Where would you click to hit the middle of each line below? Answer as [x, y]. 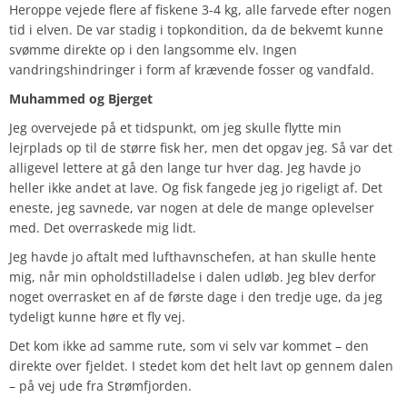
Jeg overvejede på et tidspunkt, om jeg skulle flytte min [175, 127]
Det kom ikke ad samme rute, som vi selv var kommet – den [189, 345]
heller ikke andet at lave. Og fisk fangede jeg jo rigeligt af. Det [196, 187]
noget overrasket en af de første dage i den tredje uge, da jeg [196, 296]
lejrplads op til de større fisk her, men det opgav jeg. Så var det [201, 147]
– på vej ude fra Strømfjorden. [100, 385]
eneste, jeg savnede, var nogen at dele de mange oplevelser [192, 207]
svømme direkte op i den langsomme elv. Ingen [153, 49]
